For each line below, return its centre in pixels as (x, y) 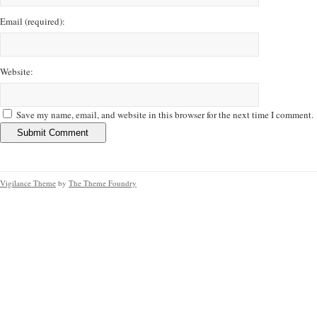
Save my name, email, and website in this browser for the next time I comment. (165, 115)
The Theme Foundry (103, 183)
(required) (44, 21)
